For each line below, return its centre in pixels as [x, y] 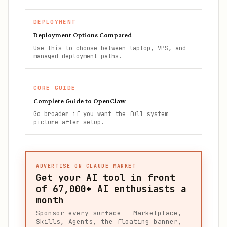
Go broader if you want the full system [101, 114]
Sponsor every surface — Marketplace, [109, 213]
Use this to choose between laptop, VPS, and [110, 48]
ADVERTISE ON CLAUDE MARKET [86, 166]
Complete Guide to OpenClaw [80, 101]
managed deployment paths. [78, 56]
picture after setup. [69, 122]
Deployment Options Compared [83, 35]
